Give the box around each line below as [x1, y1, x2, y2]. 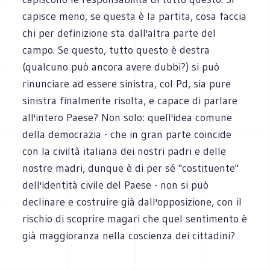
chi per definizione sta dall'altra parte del [22, 26, 216, 40]
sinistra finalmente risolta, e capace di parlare [22, 93, 238, 107]
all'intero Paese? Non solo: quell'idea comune [22, 110, 233, 124]
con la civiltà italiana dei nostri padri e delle [22, 144, 227, 158]
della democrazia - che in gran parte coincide [22, 127, 232, 141]
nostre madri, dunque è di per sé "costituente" [22, 161, 239, 175]
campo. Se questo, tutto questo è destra [22, 43, 210, 57]
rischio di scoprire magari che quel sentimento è [22, 212, 248, 225]
